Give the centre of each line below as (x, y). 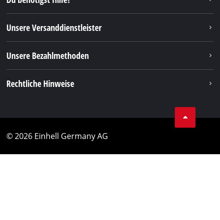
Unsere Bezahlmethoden (48, 56)
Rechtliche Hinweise (41, 84)
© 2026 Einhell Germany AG (57, 136)
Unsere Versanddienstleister (54, 28)
